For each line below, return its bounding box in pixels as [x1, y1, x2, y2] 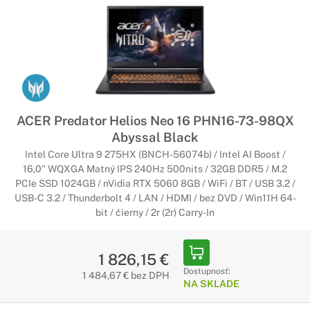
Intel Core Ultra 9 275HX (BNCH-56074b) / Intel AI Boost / [24, 149, 286, 160]
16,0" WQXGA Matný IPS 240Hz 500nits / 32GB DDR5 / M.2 [23, 163, 287, 174]
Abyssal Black [111, 129, 199, 145]
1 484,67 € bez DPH [82, 270, 170, 281]
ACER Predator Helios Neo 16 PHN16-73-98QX [16, 113, 294, 128]
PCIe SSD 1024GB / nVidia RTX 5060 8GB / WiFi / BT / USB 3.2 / [15, 178, 295, 189]
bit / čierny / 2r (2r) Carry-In [95, 207, 215, 218]
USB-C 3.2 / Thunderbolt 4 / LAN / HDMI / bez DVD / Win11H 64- [14, 192, 296, 203]
